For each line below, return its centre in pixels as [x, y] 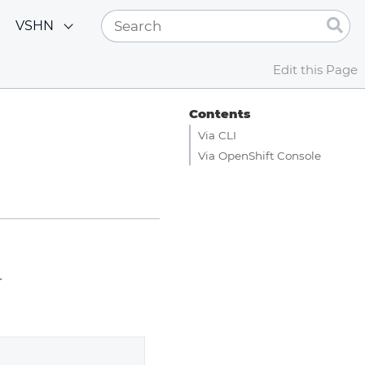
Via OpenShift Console [259, 155]
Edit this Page [315, 70]
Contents [219, 113]
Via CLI [217, 135]
